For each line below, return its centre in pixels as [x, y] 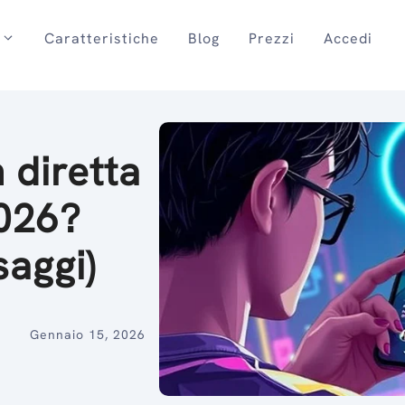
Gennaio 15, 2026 [87, 334]
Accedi [348, 38]
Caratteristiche [101, 38]
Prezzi [271, 38]
